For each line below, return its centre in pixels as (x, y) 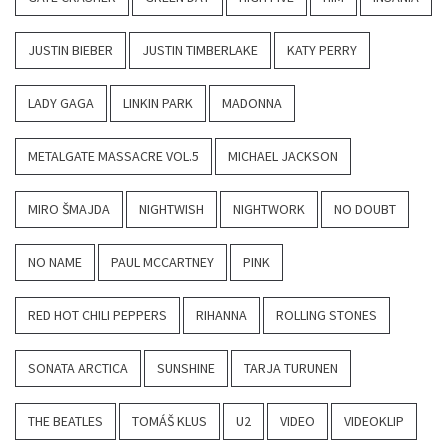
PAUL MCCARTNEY (162, 262)
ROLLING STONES (326, 315)
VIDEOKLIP (374, 421)
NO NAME (55, 262)
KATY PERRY (322, 50)
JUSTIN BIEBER (70, 50)
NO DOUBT (365, 209)
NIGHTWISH (171, 209)
